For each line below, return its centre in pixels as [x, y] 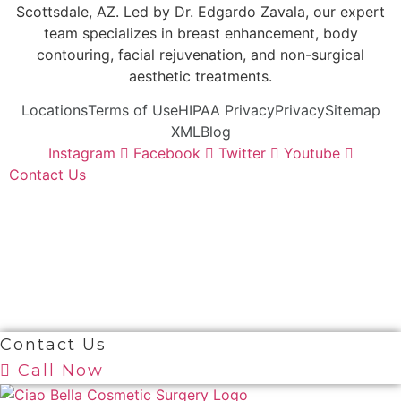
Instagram [81, 154]
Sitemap [352, 111]
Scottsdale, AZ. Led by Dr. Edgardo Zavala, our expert [200, 11]
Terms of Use [132, 111]
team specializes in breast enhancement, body [200, 33]
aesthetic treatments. [200, 76]
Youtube [311, 154]
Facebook [166, 154]
